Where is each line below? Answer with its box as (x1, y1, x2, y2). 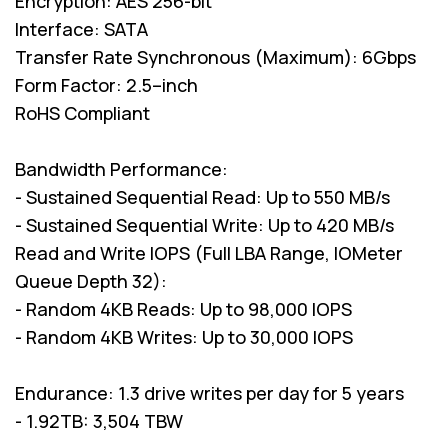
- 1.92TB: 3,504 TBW (15, 408, 183, 433)
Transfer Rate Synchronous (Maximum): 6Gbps (15, 44, 416, 69)
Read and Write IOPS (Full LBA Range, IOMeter (15, 240, 403, 265)
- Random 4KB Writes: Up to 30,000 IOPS (15, 324, 353, 349)
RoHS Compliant (15, 100, 150, 125)
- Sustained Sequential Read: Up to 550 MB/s (15, 184, 390, 209)
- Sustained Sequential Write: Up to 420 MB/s (15, 212, 394, 237)
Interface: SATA (15, 16, 148, 41)
